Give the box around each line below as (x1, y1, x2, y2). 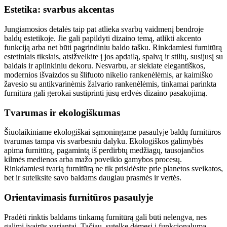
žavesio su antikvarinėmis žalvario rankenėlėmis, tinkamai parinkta (4, 80, 216, 88)
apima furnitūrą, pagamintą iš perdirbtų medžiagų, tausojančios (4, 146, 204, 155)
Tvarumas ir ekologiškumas (4, 107, 120, 118)
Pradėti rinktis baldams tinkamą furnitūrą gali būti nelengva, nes (4, 212, 207, 221)
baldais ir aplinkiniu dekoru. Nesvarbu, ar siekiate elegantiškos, (4, 61, 205, 70)
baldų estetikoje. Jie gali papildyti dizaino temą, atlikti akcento (4, 34, 201, 43)
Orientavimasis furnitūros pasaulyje (4, 192, 153, 203)
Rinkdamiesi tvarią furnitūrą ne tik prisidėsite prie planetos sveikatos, (4, 164, 223, 173)
